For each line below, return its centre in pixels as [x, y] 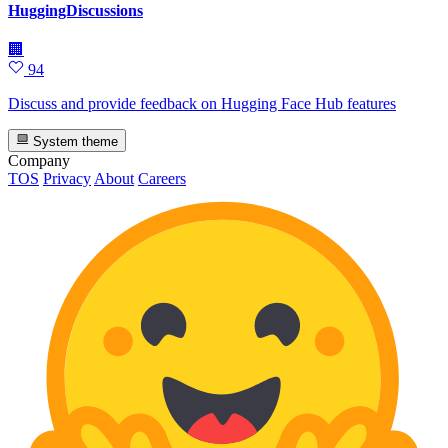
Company [39, 160]
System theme [74, 141]
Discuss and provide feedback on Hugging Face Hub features [202, 104]
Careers [162, 178]
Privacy [67, 178]
